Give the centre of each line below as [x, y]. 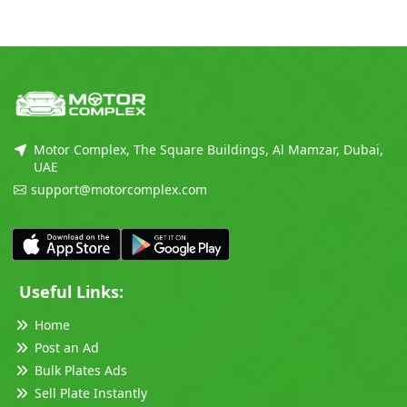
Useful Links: [71, 291]
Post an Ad [66, 347]
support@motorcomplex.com [119, 190]
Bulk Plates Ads [80, 370]
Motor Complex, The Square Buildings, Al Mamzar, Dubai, [208, 150]
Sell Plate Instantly [90, 392]
